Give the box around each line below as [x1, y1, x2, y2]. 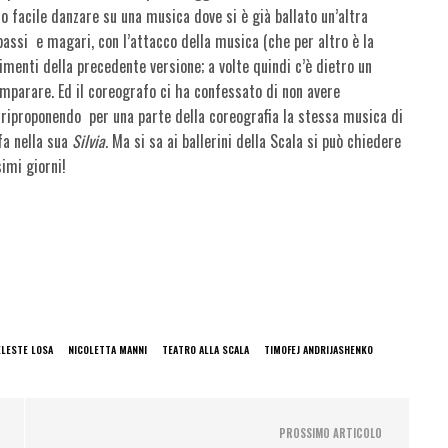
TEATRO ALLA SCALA [162, 341, 249, 357]
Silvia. [72, 128, 113, 153]
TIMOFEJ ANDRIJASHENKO [264, 341, 373, 357]
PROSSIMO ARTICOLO [279, 424, 382, 441]
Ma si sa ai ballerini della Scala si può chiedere [112, 128, 402, 153]
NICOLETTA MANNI [68, 341, 147, 357]
